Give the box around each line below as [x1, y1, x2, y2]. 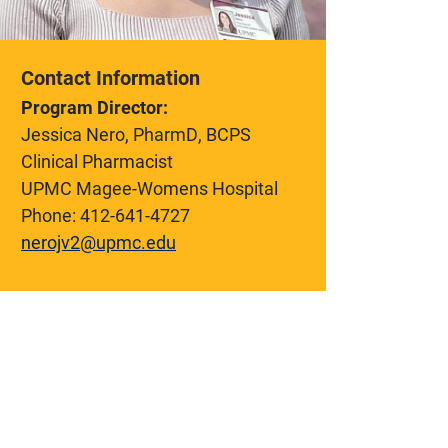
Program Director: [21, 94, 168, 119]
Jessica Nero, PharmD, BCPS [21, 121, 251, 146]
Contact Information [21, 63, 200, 90]
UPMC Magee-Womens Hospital [21, 175, 278, 200]
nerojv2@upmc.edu [21, 229, 176, 254]
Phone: [21, 202, 80, 227]
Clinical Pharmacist [21, 148, 173, 173]
